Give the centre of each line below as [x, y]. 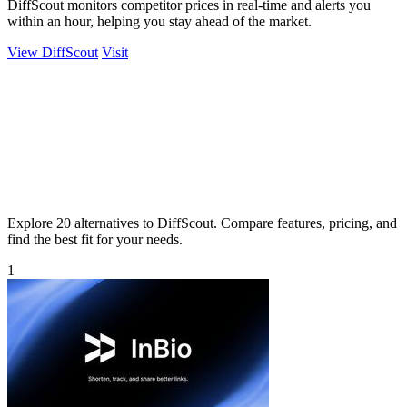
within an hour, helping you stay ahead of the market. [159, 21]
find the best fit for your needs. [95, 239]
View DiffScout [53, 52]
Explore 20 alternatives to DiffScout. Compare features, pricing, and [202, 223]
